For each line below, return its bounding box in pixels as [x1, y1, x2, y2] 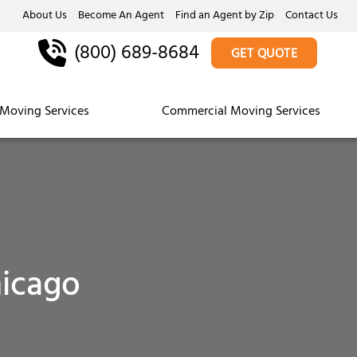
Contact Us [285, 6, 338, 27]
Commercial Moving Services [162, 100, 321, 124]
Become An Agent [78, 6, 164, 27]
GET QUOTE [230, 43, 297, 67]
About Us [22, 6, 67, 27]
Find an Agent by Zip [175, 6, 274, 27]
